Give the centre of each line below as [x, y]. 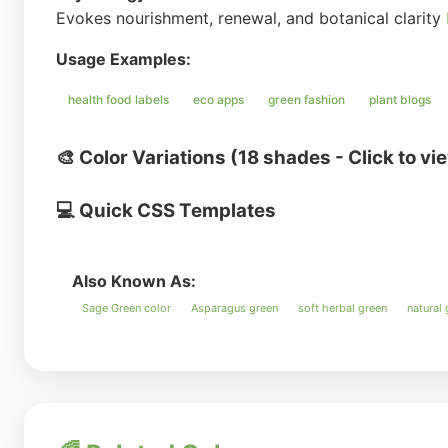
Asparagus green [234, 308]
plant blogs [400, 99]
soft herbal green [342, 308]
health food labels [118, 99]
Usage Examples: [123, 59]
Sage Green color [126, 308]
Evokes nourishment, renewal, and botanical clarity [251, 18]
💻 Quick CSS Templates [166, 210]
